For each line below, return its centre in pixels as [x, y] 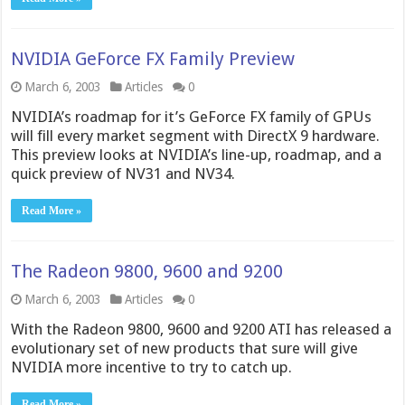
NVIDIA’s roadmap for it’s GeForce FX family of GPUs [192, 117]
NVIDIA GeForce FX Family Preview [153, 59]
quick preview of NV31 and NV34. [123, 174]
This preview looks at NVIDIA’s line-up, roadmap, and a [197, 155]
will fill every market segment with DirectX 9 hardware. [196, 136]
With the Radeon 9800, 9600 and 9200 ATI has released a [202, 329]
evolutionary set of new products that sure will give [185, 348]
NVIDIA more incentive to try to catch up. [152, 367]
